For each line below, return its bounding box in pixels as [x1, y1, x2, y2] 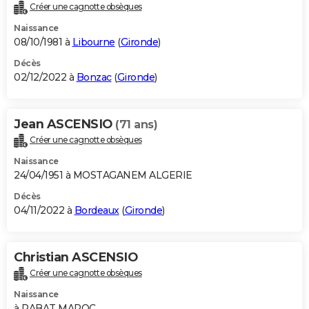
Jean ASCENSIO [14, 117, 115, 132]
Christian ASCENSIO [14, 250, 137, 266]
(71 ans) [115, 118, 157, 132]
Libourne [72, 36, 115, 49]
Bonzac [76, 71, 112, 84]
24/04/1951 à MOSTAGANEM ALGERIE [14, 169, 192, 182]
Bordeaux [74, 204, 119, 217]
